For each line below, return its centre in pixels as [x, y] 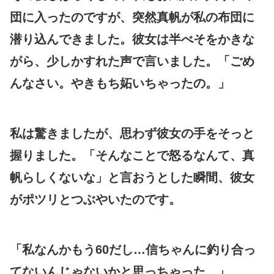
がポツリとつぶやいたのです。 [95, 199]
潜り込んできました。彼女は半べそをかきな [132, 39]
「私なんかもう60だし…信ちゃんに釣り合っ [133, 249]
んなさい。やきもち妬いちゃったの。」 [120, 83]
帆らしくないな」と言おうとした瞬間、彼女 [132, 177]
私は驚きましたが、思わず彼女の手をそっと [132, 133]
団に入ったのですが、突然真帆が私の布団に [132, 17]
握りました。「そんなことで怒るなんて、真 [132, 155]
